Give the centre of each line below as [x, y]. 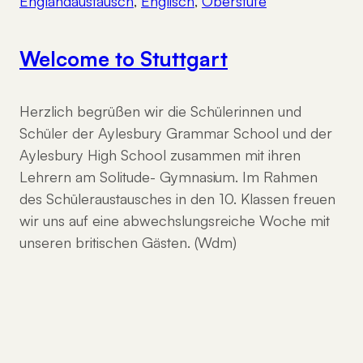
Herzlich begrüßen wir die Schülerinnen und [160, 111]
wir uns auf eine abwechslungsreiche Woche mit [175, 221]
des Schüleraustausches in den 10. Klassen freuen [177, 199]
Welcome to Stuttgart [124, 59]
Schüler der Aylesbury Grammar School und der [176, 133]
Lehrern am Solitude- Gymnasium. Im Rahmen [169, 177]
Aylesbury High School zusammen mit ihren [160, 155]
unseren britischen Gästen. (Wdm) [128, 243]
